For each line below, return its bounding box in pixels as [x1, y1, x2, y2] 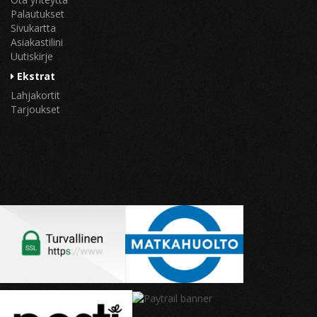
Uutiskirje [11, 50, 53, 64]
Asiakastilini [11, 35, 63, 50]
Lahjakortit [11, 88, 60, 103]
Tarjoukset [11, 103, 60, 117]
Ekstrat [14, 69, 55, 83]
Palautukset [11, 7, 64, 21]
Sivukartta [11, 21, 56, 35]
